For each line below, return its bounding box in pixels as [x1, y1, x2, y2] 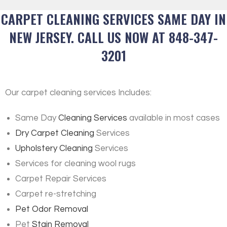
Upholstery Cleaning [15, 143, 93, 153]
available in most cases [127, 113, 220, 123]
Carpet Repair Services [15, 174, 106, 183]
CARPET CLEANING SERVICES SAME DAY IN [1, 9, 226, 29]
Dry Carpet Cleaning [15, 128, 94, 138]
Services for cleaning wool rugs [15, 159, 136, 168]
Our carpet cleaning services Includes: [5, 88, 152, 97]
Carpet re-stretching [15, 189, 96, 199]
